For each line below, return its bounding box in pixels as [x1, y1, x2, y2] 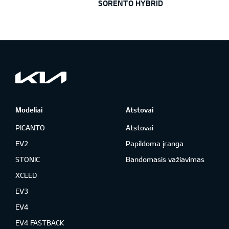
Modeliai [15, 105, 42, 114]
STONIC [15, 154, 40, 164]
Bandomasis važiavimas [125, 154, 204, 164]
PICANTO [15, 123, 45, 132]
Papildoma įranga [125, 139, 184, 148]
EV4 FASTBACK [15, 218, 64, 227]
